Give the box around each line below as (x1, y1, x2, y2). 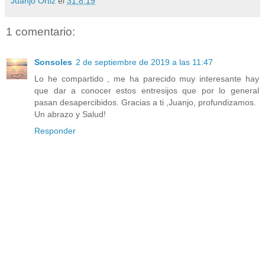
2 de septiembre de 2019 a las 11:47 (76, 57, 213, 67)
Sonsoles (34, 57, 72, 67)
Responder (34, 126, 76, 136)
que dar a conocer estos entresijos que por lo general (34, 86, 259, 96)
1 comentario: (6, 25, 75, 38)
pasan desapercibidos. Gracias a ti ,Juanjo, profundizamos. (34, 98, 256, 108)
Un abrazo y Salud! (34, 109, 106, 119)
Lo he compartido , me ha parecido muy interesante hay (34, 74, 259, 84)
